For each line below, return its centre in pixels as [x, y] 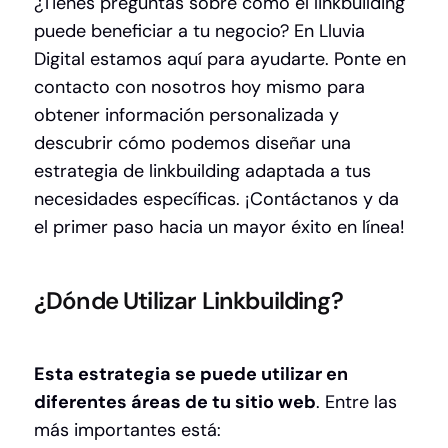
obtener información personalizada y [186, 115]
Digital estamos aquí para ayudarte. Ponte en [220, 59]
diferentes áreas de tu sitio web [175, 402]
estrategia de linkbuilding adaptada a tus [202, 171]
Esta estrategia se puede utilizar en [191, 374]
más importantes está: [130, 430]
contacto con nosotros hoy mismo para [199, 87]
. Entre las [356, 402]
